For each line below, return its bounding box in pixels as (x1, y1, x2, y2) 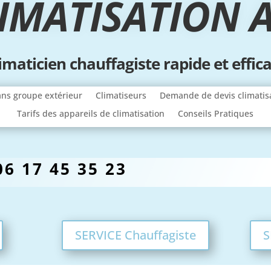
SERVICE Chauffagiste (74, 227, 196, 243)
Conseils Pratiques (178, 107, 254, 119)
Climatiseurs (96, 89, 147, 101)
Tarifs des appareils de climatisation (17, 107, 165, 119)
